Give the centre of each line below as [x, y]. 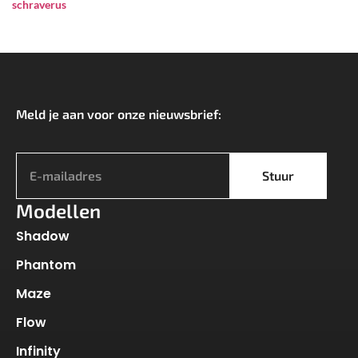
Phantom [46, 265]
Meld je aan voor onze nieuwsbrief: [120, 114]
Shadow [43, 237]
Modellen [58, 211]
